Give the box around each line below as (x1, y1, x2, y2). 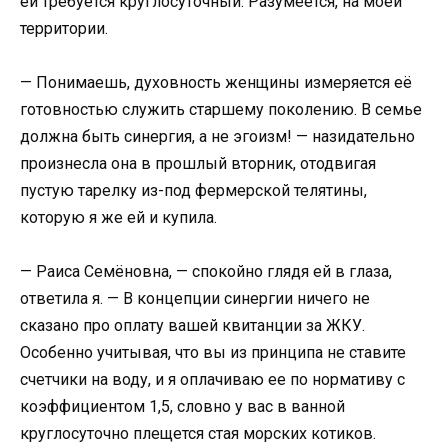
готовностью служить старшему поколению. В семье (20, 99, 422, 119)
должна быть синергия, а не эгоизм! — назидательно (20, 126, 415, 146)
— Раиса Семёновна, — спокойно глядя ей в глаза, (20, 261, 392, 281)
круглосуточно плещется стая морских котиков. (20, 423, 376, 443)
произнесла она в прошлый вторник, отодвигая (20, 153, 376, 173)
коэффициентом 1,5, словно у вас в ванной (20, 396, 345, 416)
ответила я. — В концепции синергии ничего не (20, 288, 370, 308)
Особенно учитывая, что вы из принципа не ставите (20, 342, 406, 362)
